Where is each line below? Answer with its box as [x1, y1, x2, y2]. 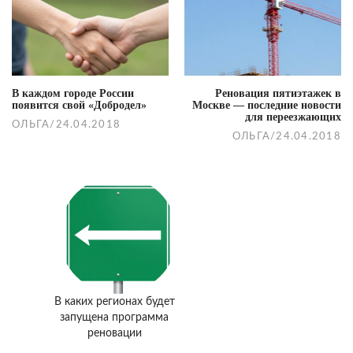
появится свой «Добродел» [12, 98, 147, 111]
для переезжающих [245, 110, 341, 123]
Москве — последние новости [192, 98, 341, 111]
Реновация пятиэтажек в [215, 87, 341, 99]
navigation [12, 16, 132, 48]
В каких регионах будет [54, 295, 175, 307]
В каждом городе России [12, 87, 134, 99]
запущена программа [60, 311, 169, 323]
